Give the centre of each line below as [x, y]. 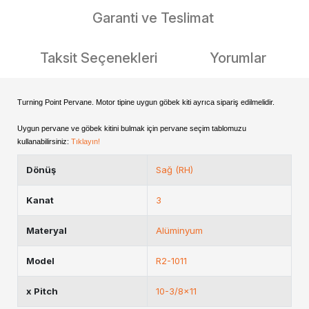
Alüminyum [179, 230]
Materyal [47, 230]
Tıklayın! [86, 141]
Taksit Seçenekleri [99, 58]
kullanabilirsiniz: [44, 141]
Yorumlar [238, 58]
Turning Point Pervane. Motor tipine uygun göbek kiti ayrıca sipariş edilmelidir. [146, 102]
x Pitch [42, 291]
